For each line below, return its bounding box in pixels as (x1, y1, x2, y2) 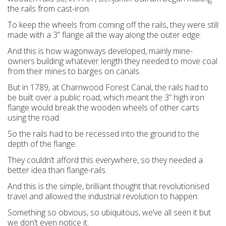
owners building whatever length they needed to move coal (8, 55, 217, 67)
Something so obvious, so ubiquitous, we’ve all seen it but (8, 207, 211, 218)
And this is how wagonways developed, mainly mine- (8, 45, 193, 56)
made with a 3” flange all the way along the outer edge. (8, 29, 201, 40)
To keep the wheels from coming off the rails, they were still (8, 19, 218, 30)
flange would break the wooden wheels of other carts (8, 102, 199, 113)
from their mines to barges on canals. (8, 66, 141, 77)
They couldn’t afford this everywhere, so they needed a (8, 154, 203, 165)
